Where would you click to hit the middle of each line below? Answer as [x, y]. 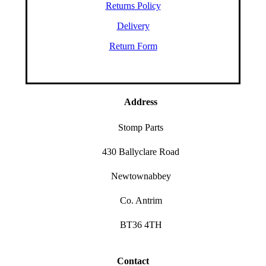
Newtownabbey [141, 176]
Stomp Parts [141, 128]
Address [141, 102]
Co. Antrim [141, 201]
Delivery [133, 26]
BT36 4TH [141, 225]
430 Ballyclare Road [141, 152]
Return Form [133, 46]
